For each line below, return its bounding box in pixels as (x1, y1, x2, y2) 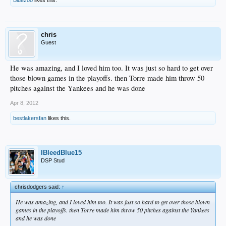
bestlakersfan (13, 115, 46, 121)
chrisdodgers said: (15, 183, 62, 190)
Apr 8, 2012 (10, 99, 38, 106)
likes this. (46, 115, 71, 121)
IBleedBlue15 (41, 148, 82, 156)
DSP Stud (41, 157, 65, 163)
